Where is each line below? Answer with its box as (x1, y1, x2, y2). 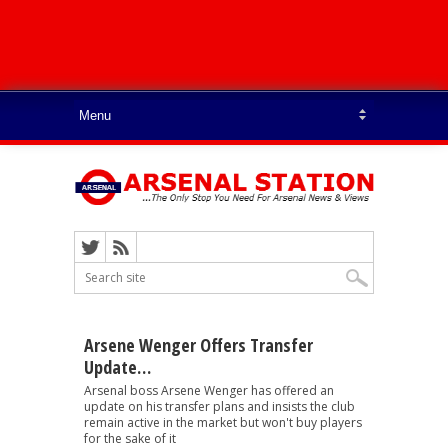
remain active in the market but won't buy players (84, 413, 362, 431)
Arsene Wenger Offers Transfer (84, 332, 313, 357)
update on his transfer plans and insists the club (84, 397, 355, 415)
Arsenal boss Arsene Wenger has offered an (84, 381, 334, 399)
